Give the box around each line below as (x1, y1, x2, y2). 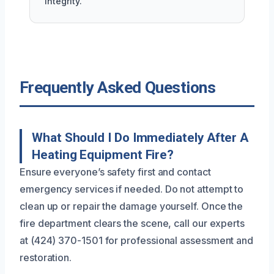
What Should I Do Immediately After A (32, 130, 249, 145)
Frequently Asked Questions (20, 78, 216, 97)
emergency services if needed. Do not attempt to (20, 182, 244, 195)
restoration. (20, 251, 72, 264)
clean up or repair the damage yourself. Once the (20, 199, 243, 212)
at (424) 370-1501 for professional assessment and (20, 234, 254, 246)
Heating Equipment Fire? (32, 147, 174, 162)
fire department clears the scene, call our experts (20, 217, 245, 229)
